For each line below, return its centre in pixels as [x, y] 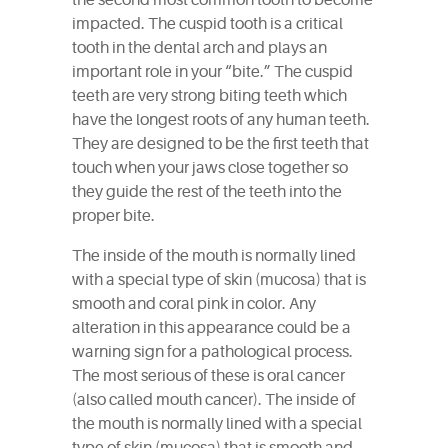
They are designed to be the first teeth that [220, 144]
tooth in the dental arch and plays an [199, 48]
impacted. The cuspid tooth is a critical [207, 24]
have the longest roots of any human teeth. [221, 120]
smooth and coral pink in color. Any [194, 304]
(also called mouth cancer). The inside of [214, 400]
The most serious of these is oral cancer [208, 376]
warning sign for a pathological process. [212, 352]
